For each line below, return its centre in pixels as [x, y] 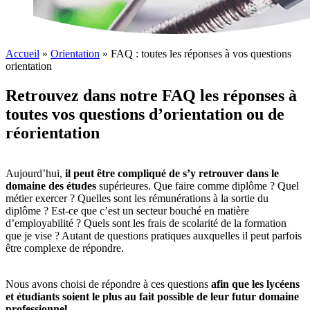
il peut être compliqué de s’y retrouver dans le [172, 173]
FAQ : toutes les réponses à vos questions [201, 53]
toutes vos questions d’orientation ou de [145, 114]
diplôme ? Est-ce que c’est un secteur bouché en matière [127, 210]
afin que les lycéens [255, 284]
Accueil [22, 53]
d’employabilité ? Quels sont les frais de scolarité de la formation [146, 223]
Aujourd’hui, [35, 173]
